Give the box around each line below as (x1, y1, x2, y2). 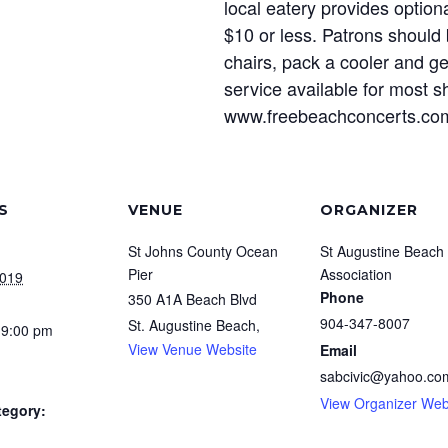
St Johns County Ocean (128, 241, 278, 262)
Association (320, 264, 392, 285)
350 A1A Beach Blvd (128, 289, 257, 310)
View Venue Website (128, 339, 257, 360)
